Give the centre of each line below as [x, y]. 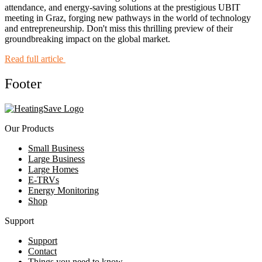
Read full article [35, 58]
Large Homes [53, 169]
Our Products [29, 128]
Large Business [56, 158]
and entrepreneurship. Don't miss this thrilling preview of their [119, 28]
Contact [42, 251]
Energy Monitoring [63, 190]
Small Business [56, 148]
